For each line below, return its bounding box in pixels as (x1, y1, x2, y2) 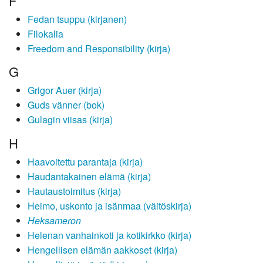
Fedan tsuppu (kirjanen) (28, 12, 127, 26)
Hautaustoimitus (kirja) (28, 184, 121, 198)
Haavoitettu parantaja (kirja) (28, 154, 143, 168)
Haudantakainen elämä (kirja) (28, 169, 151, 183)
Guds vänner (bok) (28, 98, 104, 112)
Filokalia (28, 26, 63, 41)
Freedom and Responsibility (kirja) (28, 41, 170, 55)
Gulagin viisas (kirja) (28, 113, 113, 127)
